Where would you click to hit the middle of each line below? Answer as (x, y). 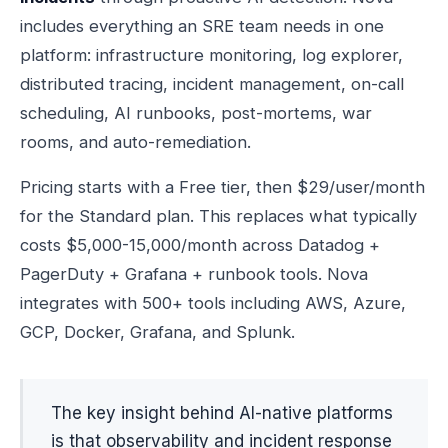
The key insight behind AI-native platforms (222, 413)
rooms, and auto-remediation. (135, 142)
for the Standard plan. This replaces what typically (218, 216)
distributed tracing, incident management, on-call (212, 84)
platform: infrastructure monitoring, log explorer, (211, 55)
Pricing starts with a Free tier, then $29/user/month (222, 187)
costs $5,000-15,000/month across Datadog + (200, 245)
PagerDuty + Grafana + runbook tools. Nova (194, 274)
